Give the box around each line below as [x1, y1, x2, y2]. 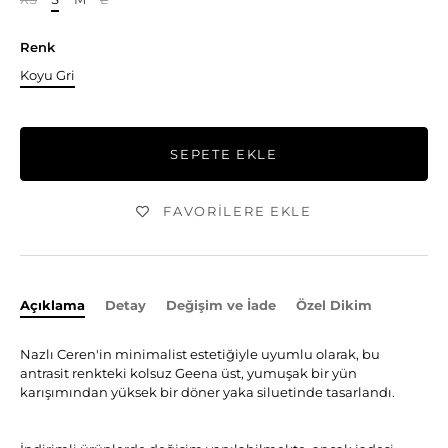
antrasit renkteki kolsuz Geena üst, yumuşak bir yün [20, 365, 357, 382]
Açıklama [20, 297, 85, 314]
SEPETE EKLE [170, 146, 278, 163]
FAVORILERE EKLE [163, 203, 312, 220]
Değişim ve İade [166, 297, 276, 314]
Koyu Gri [20, 67, 75, 84]
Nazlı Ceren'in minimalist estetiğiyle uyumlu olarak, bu [20, 346, 380, 363]
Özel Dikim [296, 297, 372, 314]
